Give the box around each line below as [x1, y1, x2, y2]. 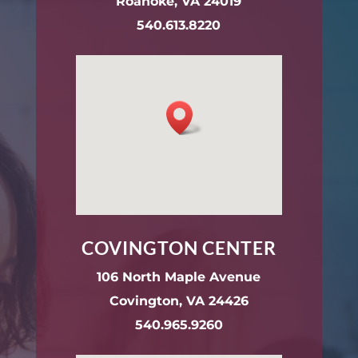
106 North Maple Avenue [97, 269, 261, 284]
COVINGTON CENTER [81, 237, 276, 259]
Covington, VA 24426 [109, 293, 249, 308]
